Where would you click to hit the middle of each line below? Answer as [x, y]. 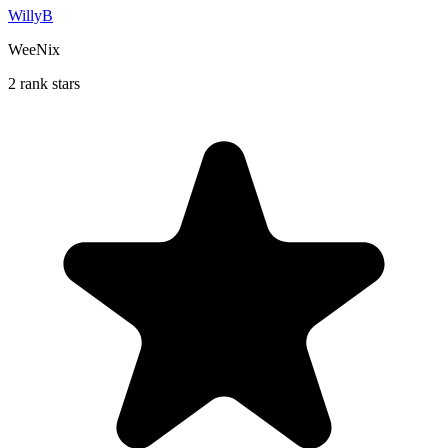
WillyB [30, 15]
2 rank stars [44, 83]
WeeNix [34, 49]
